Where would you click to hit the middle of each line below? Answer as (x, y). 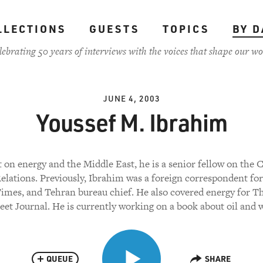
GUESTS (114, 29)
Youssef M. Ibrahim (131, 122)
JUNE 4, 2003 (131, 98)
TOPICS (186, 29)
